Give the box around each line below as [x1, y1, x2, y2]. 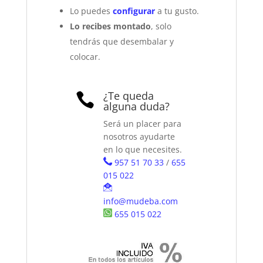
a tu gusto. [155, 5, 200, 17]
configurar [113, 5, 156, 17]
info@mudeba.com [103, 195, 178, 207]
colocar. [70, 51, 101, 63]
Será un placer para [103, 118, 182, 130]
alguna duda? [103, 99, 170, 114]
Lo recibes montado [70, 21, 151, 32]
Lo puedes [70, 5, 113, 17]
